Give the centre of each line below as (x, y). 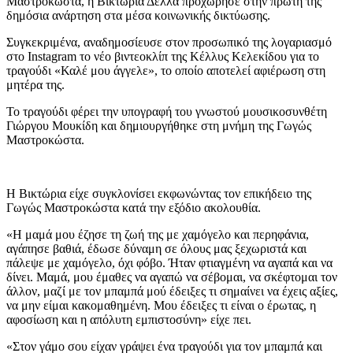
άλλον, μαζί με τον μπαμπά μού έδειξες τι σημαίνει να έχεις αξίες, (172, 292)
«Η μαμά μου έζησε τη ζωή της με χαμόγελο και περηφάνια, (158, 235)
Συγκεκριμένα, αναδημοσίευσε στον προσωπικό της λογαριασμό (169, 43)
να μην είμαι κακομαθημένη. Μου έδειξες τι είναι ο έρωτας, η (161, 306)
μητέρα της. (35, 85)
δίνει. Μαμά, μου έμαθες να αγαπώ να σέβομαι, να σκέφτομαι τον (172, 277)
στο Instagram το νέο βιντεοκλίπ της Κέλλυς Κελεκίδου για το (163, 57)
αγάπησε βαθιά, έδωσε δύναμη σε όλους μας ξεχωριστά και (156, 249)
